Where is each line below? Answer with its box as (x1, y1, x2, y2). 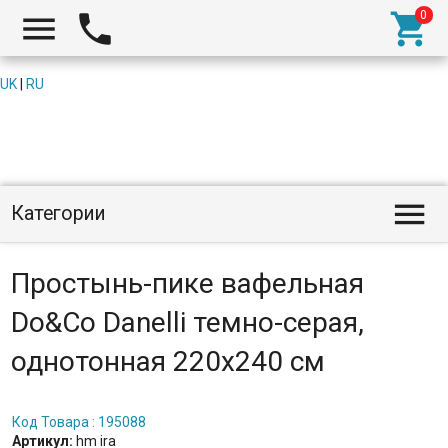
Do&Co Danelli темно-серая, (10, 306, 364, 339)
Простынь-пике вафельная (10, 267, 364, 300)
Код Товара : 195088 (11, 413, 146, 430)
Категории (10, 202, 106, 225)
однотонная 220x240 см (10, 345, 325, 378)
